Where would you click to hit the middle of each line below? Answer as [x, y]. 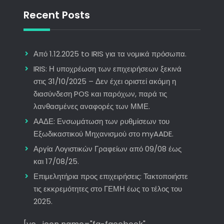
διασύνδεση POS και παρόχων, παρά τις [100, 94]
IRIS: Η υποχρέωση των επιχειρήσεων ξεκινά [107, 69]
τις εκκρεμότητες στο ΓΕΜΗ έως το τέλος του [107, 189]
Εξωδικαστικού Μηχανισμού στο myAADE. [103, 134]
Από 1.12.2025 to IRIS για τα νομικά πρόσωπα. [110, 54]
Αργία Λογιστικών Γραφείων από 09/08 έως [107, 149]
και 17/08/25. [56, 161]
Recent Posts [56, 15]
